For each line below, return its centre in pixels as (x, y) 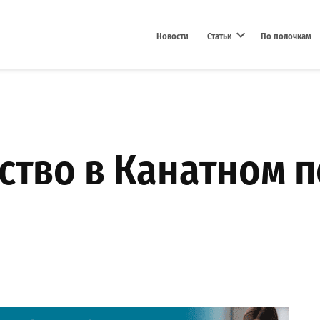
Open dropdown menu (271, 51)
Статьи (219, 35)
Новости (172, 35)
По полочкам (286, 35)
